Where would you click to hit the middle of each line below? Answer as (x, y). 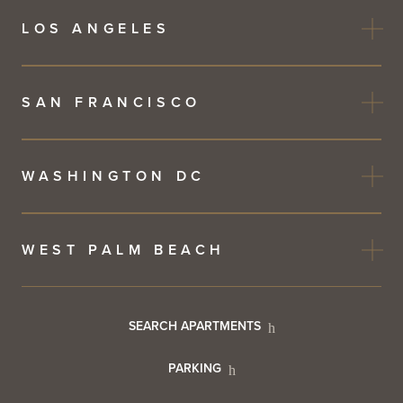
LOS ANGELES (96, 28)
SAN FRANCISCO (112, 102)
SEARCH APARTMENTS (194, 326)
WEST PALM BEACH (124, 250)
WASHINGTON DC (114, 176)
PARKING (194, 368)
